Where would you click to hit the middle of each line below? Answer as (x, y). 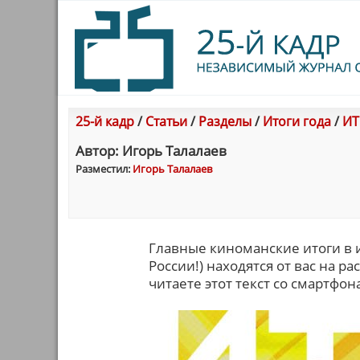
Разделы (225, 121)
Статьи (166, 121)
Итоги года (297, 121)
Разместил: (104, 169)
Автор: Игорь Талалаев (151, 151)
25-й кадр (105, 121)
